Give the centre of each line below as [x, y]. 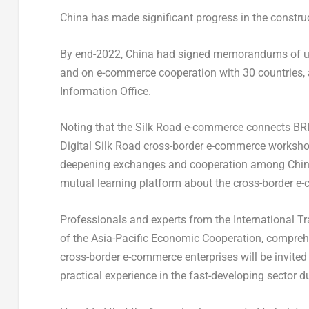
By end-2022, [92, 54]
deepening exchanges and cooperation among [173, 165]
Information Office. [105, 91]
